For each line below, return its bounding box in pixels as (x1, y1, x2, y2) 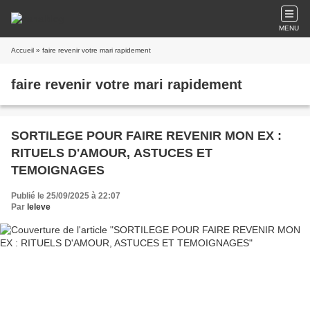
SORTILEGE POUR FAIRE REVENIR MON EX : (11, 129, 282, 143)
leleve (27, 202, 51, 212)
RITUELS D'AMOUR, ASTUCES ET (11, 146, 212, 160)
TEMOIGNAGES (11, 163, 104, 177)
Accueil (11, 46, 34, 54)
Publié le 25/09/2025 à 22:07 (11, 191, 120, 201)
